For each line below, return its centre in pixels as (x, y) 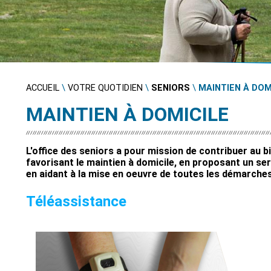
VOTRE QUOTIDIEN (105, 88)
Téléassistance (76, 201)
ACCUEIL (42, 88)
